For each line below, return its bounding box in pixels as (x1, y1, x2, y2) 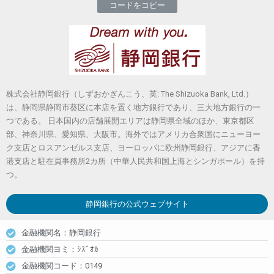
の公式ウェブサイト (117, 199, 189, 209)
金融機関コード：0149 (21, 261, 102, 270)
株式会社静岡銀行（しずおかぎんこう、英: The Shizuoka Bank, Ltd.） (6, 89, 253, 98)
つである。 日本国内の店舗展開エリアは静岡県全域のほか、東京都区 (6, 116, 254, 125)
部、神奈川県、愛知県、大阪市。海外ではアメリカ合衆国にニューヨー (6, 129, 261, 139)
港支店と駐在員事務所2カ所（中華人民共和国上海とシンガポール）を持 (6, 156, 265, 166)
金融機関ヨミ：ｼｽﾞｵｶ (21, 244, 98, 254)
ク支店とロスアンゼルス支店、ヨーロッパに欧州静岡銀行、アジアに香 (6, 143, 261, 152)
